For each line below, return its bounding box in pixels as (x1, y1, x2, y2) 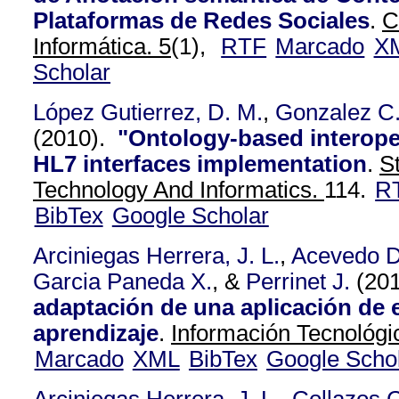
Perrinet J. (246, 269, 350, 294)
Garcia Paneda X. (33, 269, 212, 294)
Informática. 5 (33, 34, 171, 59)
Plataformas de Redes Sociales (33, 8, 370, 33)
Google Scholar (111, 203, 269, 228)
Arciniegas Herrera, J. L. (33, 243, 280, 268)
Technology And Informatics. (33, 177, 324, 202)
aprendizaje (33, 321, 159, 346)
